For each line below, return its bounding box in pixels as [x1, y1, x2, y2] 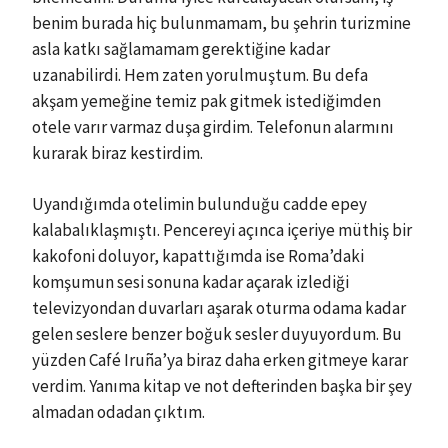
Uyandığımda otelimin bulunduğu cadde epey [32, 193, 367, 215]
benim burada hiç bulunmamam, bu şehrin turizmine [32, 11, 411, 34]
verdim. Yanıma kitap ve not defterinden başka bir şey [32, 375, 412, 397]
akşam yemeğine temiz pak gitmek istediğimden [32, 89, 381, 112]
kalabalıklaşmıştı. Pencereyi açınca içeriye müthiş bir [32, 219, 412, 241]
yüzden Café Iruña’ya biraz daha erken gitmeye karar [32, 349, 408, 371]
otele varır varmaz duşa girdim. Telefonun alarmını [32, 115, 394, 138]
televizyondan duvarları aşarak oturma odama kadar [32, 297, 406, 319]
